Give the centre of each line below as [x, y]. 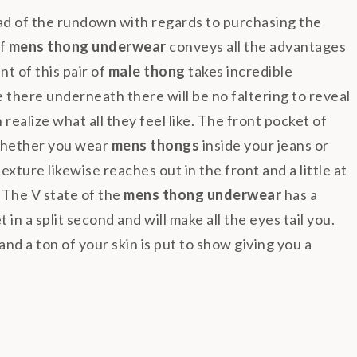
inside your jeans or [264, 145]
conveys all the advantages [256, 46]
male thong [147, 71]
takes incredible [239, 71]
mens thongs [155, 145]
